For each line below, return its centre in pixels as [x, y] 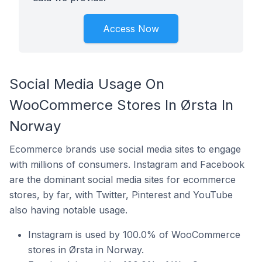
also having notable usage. [68, 210]
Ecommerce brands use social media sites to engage [125, 149]
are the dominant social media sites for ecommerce [123, 180]
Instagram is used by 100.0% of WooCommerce [134, 235]
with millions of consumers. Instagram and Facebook [127, 164]
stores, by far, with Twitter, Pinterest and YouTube [121, 195]
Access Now [131, 29]
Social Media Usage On [87, 84]
